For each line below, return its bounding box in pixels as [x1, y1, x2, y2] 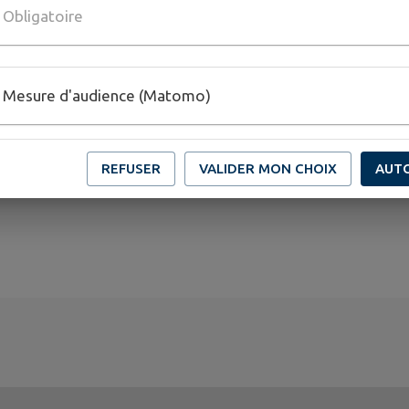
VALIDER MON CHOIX [199, 160, 337, 176]
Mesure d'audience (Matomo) [3, 87, 211, 104]
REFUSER [101, 160, 161, 176]
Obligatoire [3, 7, 83, 25]
